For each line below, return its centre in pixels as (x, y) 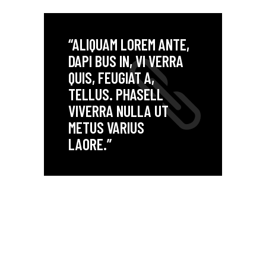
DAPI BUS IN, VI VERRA (126, 61)
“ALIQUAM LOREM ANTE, (129, 44)
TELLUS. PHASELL (115, 94)
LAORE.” (90, 144)
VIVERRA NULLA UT (118, 110)
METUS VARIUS (106, 127)
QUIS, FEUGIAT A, (111, 77)
